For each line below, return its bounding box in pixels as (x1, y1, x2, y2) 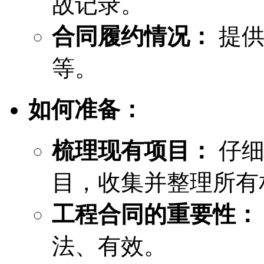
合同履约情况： (52, 23, 213, 49)
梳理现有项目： (52, 137, 213, 163)
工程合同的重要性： (52, 201, 259, 227)
